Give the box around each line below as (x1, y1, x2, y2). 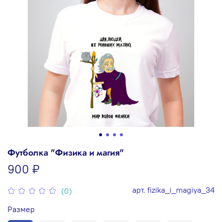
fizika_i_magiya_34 (147, 184, 215, 195)
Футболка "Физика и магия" (7, 146, 124, 159)
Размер (7, 204, 35, 214)
